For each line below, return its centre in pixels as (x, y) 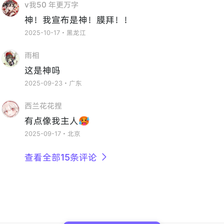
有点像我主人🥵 (57, 120)
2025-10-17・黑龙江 (55, 33)
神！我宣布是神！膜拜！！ (79, 20)
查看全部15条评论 (61, 157)
